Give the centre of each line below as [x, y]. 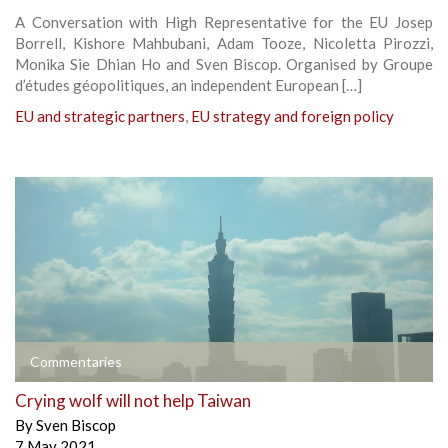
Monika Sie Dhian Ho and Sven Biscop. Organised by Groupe [224, 63]
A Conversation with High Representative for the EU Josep [224, 21]
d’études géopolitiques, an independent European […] [188, 84]
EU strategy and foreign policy [292, 115]
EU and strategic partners [100, 115]
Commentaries [76, 361]
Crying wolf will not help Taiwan [133, 400]
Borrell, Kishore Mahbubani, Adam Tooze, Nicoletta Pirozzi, [224, 42]
